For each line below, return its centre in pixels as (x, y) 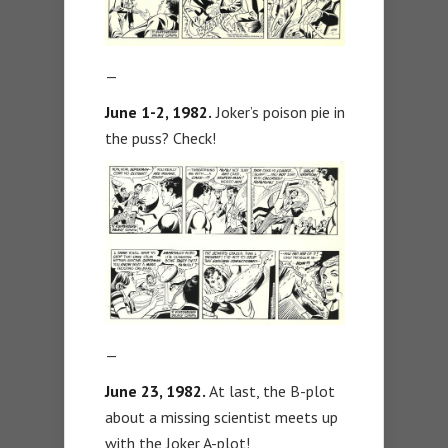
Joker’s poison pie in (278, 112)
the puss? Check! (160, 138)
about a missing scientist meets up (221, 417)
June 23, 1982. (155, 391)
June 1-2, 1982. (158, 112)
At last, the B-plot (270, 391)
